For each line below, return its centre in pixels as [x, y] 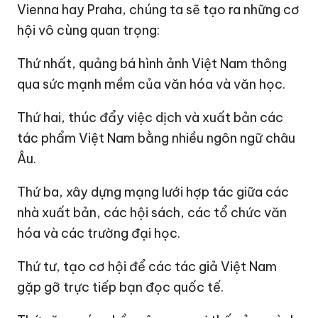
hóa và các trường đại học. [99, 233]
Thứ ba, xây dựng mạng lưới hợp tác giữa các [153, 192]
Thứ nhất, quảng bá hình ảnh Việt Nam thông [152, 63]
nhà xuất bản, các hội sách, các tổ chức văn [152, 212]
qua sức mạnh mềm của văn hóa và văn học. [152, 84]
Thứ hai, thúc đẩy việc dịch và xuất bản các [150, 117]
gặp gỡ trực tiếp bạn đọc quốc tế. [121, 287]
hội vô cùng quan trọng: [89, 30]
